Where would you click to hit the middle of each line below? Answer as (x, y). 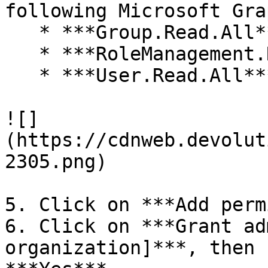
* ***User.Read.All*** (22, 75)
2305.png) (56, 162)
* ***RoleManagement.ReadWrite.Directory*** (22, 54)
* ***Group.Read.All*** (22, 32)
